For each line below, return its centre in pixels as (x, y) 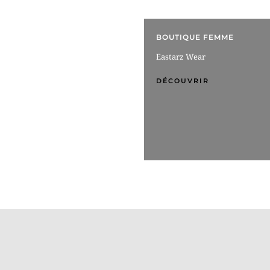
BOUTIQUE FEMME (195, 37)
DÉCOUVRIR (183, 81)
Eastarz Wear (181, 57)
